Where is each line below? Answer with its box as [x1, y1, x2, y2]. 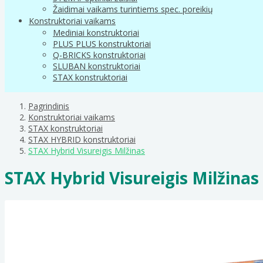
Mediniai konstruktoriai [53, 26, 139, 38]
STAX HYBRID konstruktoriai [28, 133, 136, 145]
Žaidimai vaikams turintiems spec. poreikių [53, 3, 213, 15]
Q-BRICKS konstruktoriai [53, 49, 146, 60]
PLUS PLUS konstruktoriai [53, 38, 151, 49]
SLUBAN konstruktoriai [53, 60, 140, 72]
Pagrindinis [28, 100, 69, 112]
